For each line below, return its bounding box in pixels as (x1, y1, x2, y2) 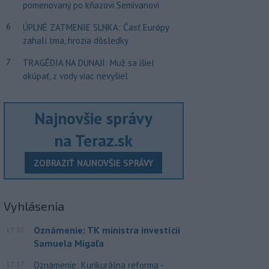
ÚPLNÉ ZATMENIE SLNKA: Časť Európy (22, 21, 169, 33)
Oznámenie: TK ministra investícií (33, 223, 181, 236)
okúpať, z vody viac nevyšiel (22, 70, 128, 82)
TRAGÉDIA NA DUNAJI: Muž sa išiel (22, 56, 154, 68)
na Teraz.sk (54, 130, 133, 151)
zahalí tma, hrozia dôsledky (22, 34, 128, 46)
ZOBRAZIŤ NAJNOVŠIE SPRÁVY (34, 157, 154, 169)
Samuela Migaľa (33, 237, 104, 249)
